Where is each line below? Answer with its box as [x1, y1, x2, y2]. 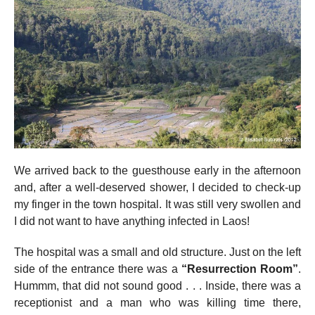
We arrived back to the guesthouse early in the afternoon [14, 165, 301, 177]
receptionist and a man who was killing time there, [14, 297, 301, 309]
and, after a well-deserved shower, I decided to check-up [14, 181, 301, 194]
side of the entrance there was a [14, 263, 181, 276]
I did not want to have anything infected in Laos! [14, 215, 250, 228]
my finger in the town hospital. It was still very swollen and [14, 198, 301, 211]
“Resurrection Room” [181, 263, 298, 276]
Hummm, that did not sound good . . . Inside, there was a [14, 280, 301, 292]
